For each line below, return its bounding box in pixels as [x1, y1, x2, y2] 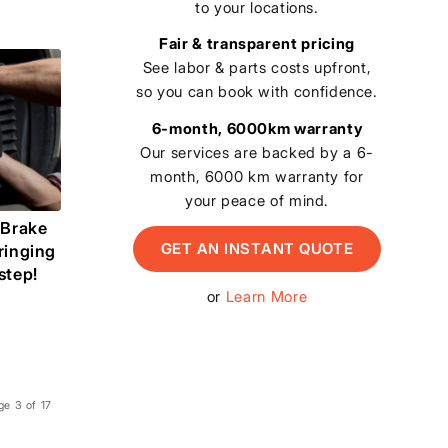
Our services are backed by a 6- [140, 143, 374, 162]
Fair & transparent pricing [159, 34, 355, 54]
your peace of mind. [184, 191, 330, 210]
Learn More [225, 286, 308, 306]
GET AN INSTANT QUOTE [160, 238, 354, 258]
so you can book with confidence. [136, 82, 378, 102]
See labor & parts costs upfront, [142, 58, 372, 78]
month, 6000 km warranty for [150, 167, 364, 186]
